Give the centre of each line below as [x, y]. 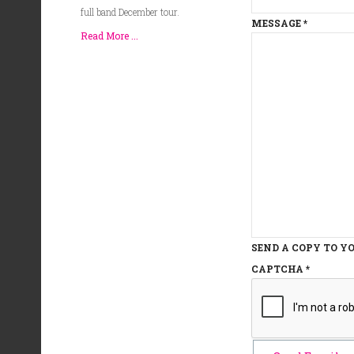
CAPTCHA [277, 269]
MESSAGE [276, 23]
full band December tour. [130, 12]
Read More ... [109, 36]
